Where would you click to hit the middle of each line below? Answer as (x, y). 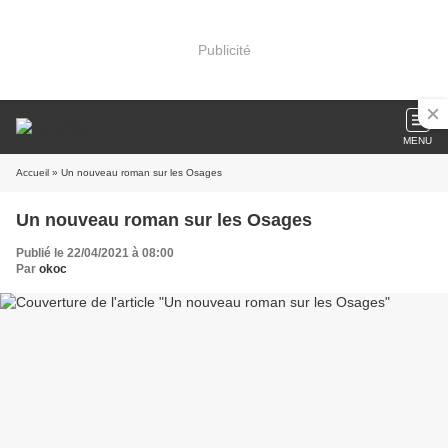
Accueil (32, 172)
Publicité (224, 49)
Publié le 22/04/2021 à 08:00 (95, 253)
